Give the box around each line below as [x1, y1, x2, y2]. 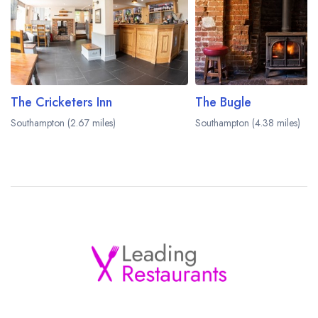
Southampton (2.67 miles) [11, 116, 116, 131]
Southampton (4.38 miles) [195, 116, 300, 131]
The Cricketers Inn [11, 93, 112, 112]
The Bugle [195, 93, 251, 112]
